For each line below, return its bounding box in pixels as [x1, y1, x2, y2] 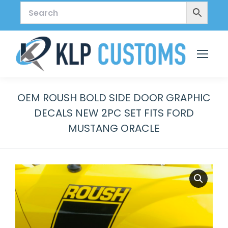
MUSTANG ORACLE [68, 121, 160, 136]
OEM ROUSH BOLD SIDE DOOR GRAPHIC [17, 91, 211, 105]
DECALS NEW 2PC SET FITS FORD [34, 106, 194, 121]
